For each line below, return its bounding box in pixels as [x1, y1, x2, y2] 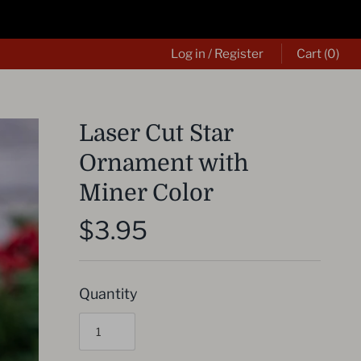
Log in [171, 46, 205, 61]
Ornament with [79, 150, 249, 177]
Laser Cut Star [79, 120, 233, 147]
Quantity [79, 285, 138, 303]
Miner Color [79, 180, 214, 207]
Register [214, 46, 263, 61]
